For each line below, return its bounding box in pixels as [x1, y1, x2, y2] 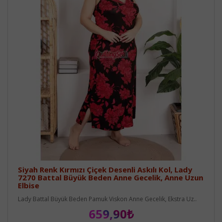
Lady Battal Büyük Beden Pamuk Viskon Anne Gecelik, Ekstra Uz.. [18, 194, 197, 203]
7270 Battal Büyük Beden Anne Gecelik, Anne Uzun [18, 172, 203, 182]
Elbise [18, 180, 39, 190]
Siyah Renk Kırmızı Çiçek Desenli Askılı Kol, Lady [18, 164, 192, 174]
